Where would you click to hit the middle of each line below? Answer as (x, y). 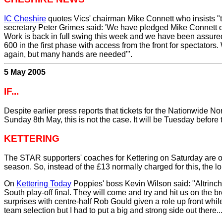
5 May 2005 (25, 72)
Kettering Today (44, 184)
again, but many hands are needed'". (68, 55)
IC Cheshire (25, 19)
